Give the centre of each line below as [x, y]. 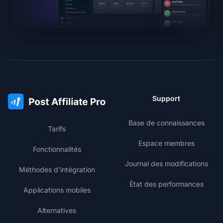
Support [166, 99]
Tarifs [57, 129]
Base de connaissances [166, 123]
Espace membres [166, 143]
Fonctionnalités [57, 149]
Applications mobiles [57, 190]
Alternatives [57, 211]
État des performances [166, 184]
